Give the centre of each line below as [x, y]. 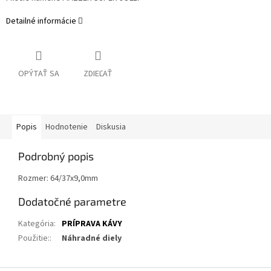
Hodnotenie [67, 127]
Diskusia [111, 127]
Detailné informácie [41, 21]
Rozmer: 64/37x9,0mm [58, 179]
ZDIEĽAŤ [98, 74]
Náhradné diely [92, 239]
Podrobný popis [56, 156]
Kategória [36, 224]
